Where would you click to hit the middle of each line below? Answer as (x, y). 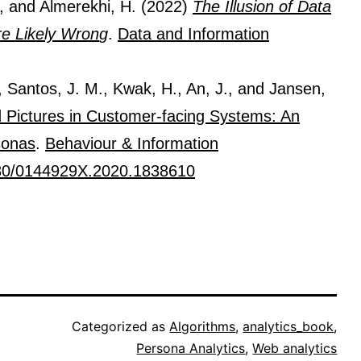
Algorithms (203, 326)
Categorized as (121, 326)
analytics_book (288, 326)
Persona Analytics (191, 348)
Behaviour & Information (132, 143)
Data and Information (193, 33)
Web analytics (295, 348)
